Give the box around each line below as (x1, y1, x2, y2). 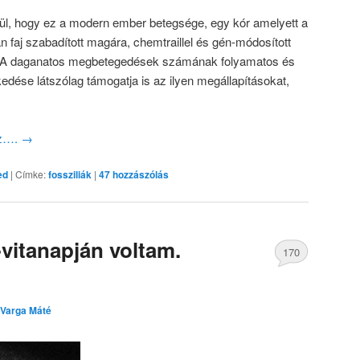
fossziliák (48, 167, 92, 182)
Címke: (15, 167, 46, 182)
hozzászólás (110, 167, 169, 182)
